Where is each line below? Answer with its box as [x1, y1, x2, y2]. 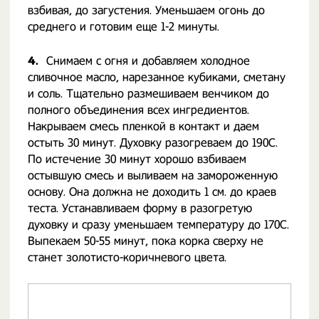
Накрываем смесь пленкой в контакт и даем [28, 120, 259, 133]
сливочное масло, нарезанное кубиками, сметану [28, 70, 286, 84]
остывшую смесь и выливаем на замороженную [28, 169, 278, 182]
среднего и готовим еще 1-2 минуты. [28, 20, 219, 33]
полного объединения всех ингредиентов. [28, 103, 249, 117]
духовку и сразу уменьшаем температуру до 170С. [28, 218, 289, 231]
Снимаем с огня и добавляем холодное [46, 54, 250, 68]
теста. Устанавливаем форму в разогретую [28, 202, 252, 215]
